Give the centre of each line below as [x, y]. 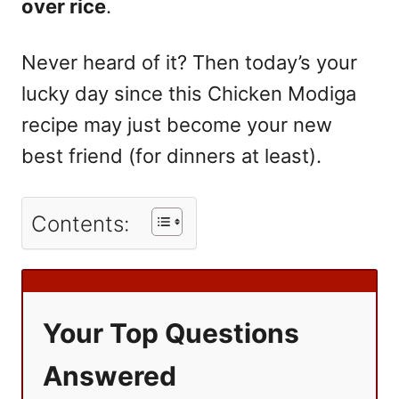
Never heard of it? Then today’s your [189, 62]
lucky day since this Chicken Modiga [189, 93]
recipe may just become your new [177, 124]
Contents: [80, 224]
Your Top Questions [171, 334]
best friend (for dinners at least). [171, 155]
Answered [110, 376]
